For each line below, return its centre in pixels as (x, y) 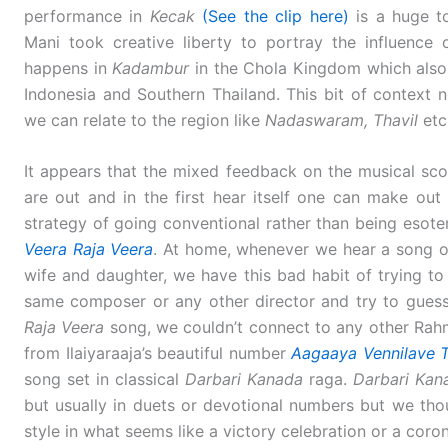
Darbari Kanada (244, 379)
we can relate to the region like (144, 119)
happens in (68, 67)
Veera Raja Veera (89, 249)
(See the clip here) (275, 15)
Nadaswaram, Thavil (341, 119)
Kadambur (151, 67)
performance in (87, 15)
